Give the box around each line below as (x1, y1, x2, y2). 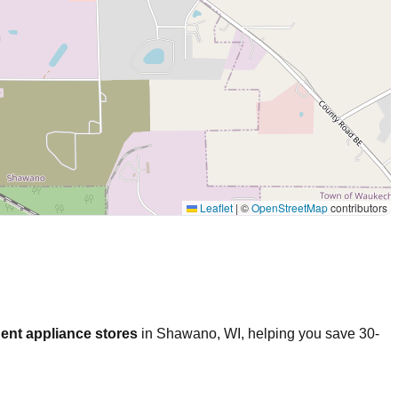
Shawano (156, 325, 217, 341)
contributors (328, 199, 387, 215)
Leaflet (197, 199, 233, 215)
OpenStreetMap (251, 199, 328, 215)
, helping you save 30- (241, 325, 379, 341)
